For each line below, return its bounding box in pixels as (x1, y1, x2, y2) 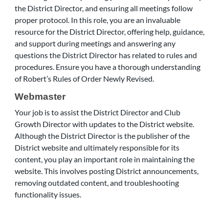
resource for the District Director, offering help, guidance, (15, 27, 204, 36)
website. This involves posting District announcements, (15, 166, 198, 175)
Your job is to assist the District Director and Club (15, 108, 180, 117)
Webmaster (15, 91, 66, 102)
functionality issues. (15, 190, 81, 199)
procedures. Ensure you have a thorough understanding (15, 62, 200, 71)
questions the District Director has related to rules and (15, 50, 197, 60)
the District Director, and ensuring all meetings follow (15, 3, 193, 13)
